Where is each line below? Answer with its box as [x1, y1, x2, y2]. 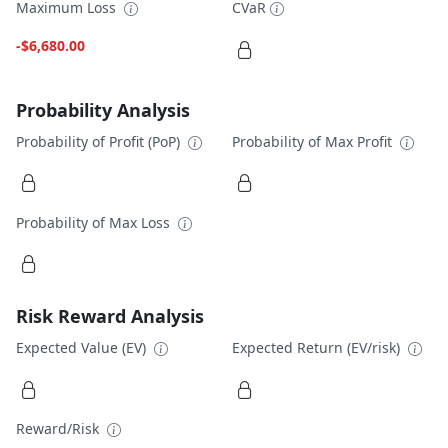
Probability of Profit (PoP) [16, 131, 184, 151]
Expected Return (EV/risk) [232, 338, 404, 358]
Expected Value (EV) [16, 338, 150, 358]
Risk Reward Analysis [16, 304, 204, 329]
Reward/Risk [16, 419, 103, 439]
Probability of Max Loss [16, 212, 174, 232]
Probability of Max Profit [232, 131, 396, 151]
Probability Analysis [16, 97, 190, 122]
